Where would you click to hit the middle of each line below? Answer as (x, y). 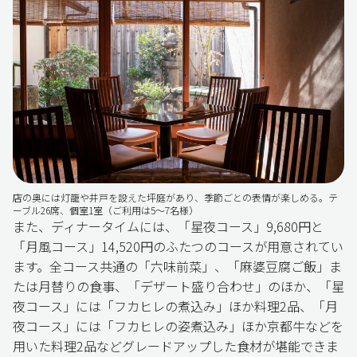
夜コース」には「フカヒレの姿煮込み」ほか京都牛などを (178, 326)
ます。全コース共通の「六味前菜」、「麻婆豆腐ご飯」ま (177, 267)
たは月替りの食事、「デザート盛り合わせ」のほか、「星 (178, 286)
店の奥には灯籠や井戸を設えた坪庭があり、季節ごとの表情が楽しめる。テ (175, 198)
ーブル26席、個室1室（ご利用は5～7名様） (106, 210)
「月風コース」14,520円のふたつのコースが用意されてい (178, 247)
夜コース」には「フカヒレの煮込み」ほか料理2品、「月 (175, 306)
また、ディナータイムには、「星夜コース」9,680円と (168, 227)
